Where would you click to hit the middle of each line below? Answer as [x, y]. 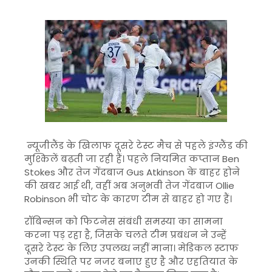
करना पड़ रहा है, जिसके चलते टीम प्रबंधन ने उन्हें [125, 235]
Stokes [40, 172]
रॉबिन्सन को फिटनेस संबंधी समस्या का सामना [124, 221]
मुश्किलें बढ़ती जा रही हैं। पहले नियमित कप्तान [123, 159]
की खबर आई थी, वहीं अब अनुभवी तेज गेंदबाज [120, 185]
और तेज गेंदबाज [91, 172]
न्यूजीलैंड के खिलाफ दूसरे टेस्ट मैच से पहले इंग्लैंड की [136, 145]
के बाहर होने [212, 172]
